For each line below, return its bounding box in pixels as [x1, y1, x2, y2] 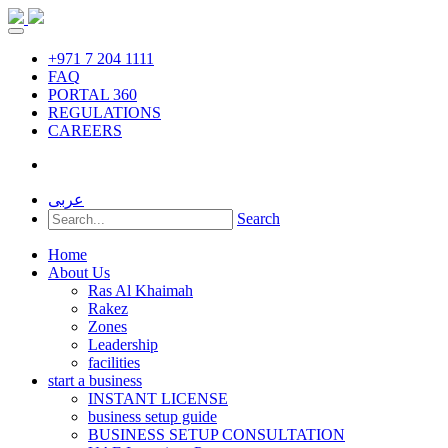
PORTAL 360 [48, 86, 137, 103]
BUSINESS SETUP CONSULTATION [88, 426, 345, 443]
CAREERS [48, 122, 122, 139]
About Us [48, 264, 110, 281]
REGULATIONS [48, 104, 161, 121]
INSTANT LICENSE [88, 390, 228, 407]
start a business [48, 372, 142, 389]
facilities [88, 354, 140, 371]
